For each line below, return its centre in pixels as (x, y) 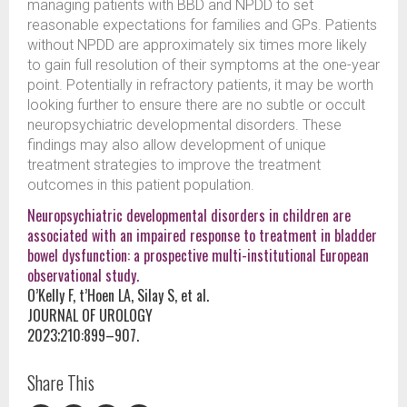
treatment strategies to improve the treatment (174, 165)
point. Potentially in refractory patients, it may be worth (200, 85)
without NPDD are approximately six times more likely (197, 45)
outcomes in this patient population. (141, 185)
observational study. (83, 276)
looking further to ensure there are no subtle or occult (196, 105)
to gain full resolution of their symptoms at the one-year (203, 65)
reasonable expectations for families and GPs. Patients (202, 25)
